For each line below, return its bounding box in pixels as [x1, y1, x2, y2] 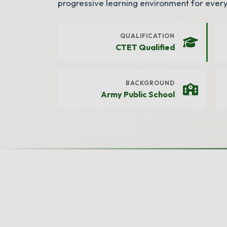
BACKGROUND [125, 79, 175, 87]
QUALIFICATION [120, 32, 175, 40]
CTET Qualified [115, 42, 175, 52]
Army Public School [100, 89, 175, 99]
